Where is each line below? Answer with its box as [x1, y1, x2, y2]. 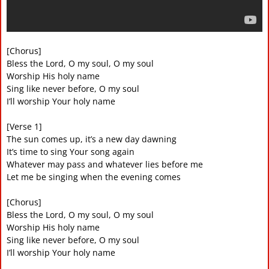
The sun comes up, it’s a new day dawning [6, 133, 177, 145]
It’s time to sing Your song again [6, 145, 134, 157]
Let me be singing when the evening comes [6, 171, 181, 183]
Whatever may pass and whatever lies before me [6, 158, 203, 170]
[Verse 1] [6, 120, 42, 132]
